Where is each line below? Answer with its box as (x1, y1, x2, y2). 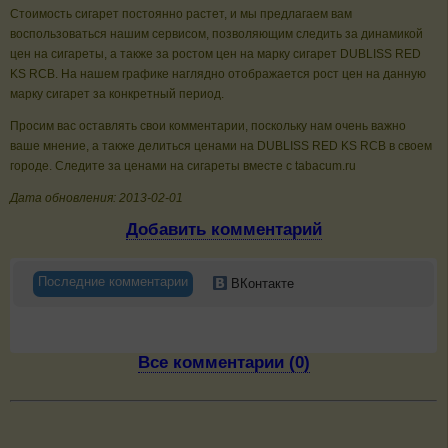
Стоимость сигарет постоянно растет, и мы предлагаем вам (10, 7, 352, 22)
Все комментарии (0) (137, 352, 310, 372)
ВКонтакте (226, 275, 294, 291)
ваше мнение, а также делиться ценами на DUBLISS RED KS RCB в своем (10, 139, 432, 154)
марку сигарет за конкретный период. (10, 87, 224, 102)
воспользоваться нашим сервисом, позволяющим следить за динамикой (10, 27, 423, 42)
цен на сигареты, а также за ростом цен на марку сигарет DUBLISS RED (10, 47, 421, 62)
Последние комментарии (37, 273, 188, 289)
